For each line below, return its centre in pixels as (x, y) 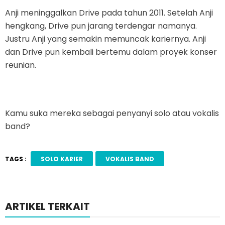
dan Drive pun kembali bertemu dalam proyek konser (111, 52)
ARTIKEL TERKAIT (47, 207)
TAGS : (16, 159)
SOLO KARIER (62, 159)
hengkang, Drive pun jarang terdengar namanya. (101, 26)
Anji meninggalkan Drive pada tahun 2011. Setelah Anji (109, 13)
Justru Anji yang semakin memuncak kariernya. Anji (105, 39)
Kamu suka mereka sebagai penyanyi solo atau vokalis (112, 114)
